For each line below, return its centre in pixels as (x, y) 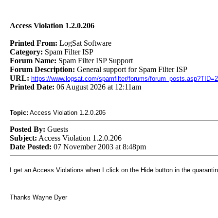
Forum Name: (34, 61)
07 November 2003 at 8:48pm (99, 147)
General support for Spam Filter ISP (132, 69)
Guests (56, 129)
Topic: (19, 113)
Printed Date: (33, 87)
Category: (27, 52)
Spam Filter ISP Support (95, 61)
